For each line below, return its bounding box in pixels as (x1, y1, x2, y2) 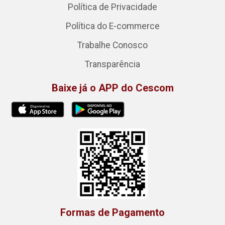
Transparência (85, 59, 140, 69)
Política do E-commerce (65, 21, 160, 31)
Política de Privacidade (68, 2, 157, 12)
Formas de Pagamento (60, 206, 165, 218)
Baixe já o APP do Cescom (51, 81, 174, 94)
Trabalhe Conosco (77, 40, 148, 50)
